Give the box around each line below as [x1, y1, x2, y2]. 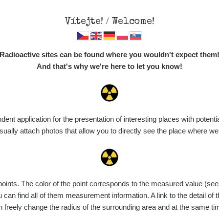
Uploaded [158, 191, 185, 197]
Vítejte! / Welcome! [65, 17, 154, 27]
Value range [68, 191, 106, 197]
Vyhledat [160, 122, 185, 130]
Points [122, 191, 142, 197]
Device [1, 191, 22, 197]
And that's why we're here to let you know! [37, 62, 182, 70]
